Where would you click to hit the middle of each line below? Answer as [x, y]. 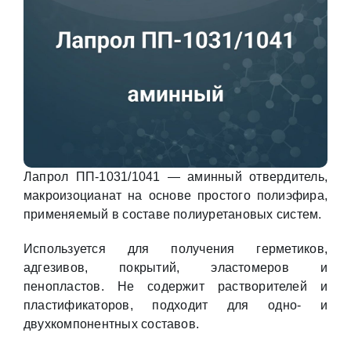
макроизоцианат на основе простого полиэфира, [175, 195]
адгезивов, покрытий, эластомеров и [175, 268]
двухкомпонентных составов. [111, 324]
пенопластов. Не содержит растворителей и [175, 286]
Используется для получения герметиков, [175, 249]
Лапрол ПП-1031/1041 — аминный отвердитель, [175, 177]
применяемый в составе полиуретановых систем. [172, 214]
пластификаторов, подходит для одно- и [175, 305]
